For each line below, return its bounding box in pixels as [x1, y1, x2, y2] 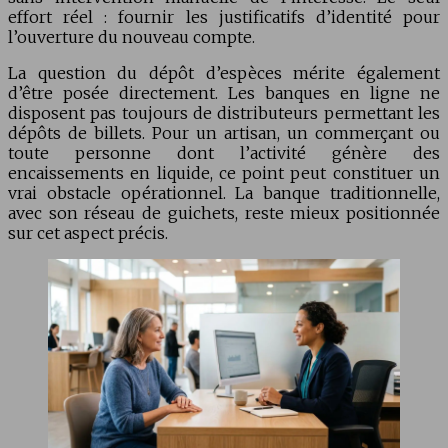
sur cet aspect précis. [8, 223, 168, 244]
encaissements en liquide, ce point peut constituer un [8, 163, 440, 184]
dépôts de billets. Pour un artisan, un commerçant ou [8, 123, 440, 144]
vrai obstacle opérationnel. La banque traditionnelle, [8, 183, 440, 204]
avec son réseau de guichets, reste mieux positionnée [8, 203, 440, 224]
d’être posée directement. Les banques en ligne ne [8, 83, 440, 104]
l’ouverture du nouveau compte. [8, 27, 255, 48]
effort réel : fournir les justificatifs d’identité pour [8, 7, 440, 28]
